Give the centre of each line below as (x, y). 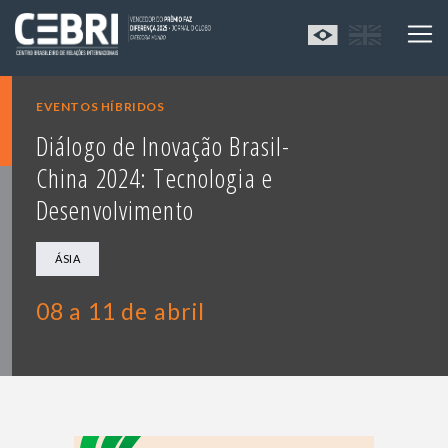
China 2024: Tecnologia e (154, 178)
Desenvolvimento (115, 210)
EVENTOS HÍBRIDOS (100, 107)
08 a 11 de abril (121, 311)
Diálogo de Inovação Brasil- (163, 146)
